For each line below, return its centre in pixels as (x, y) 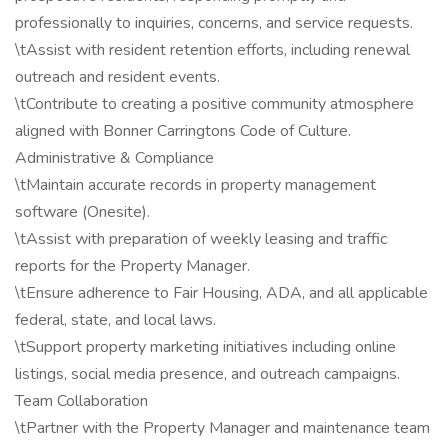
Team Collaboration (81, 401)
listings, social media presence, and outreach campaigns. (207, 374)
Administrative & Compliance (114, 158)
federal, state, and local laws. (115, 320)
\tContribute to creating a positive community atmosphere (214, 104)
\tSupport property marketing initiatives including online (205, 347)
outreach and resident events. (117, 77)
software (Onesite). (82, 212)
